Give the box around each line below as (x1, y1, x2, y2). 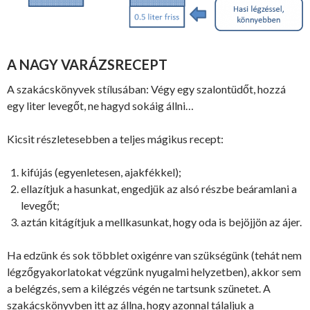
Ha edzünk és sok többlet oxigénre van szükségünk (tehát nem (7, 248, 302, 262)
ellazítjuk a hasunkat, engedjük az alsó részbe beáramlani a (21, 182, 297, 196)
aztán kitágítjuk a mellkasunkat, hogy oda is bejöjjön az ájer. (21, 215, 302, 229)
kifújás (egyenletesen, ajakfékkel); (21, 165, 181, 179)
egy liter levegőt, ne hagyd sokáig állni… (7, 99, 194, 113)
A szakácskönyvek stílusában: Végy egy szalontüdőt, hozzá (7, 82, 286, 96)
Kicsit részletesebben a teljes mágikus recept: (7, 132, 224, 146)
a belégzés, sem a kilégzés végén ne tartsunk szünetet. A (7, 282, 271, 295)
